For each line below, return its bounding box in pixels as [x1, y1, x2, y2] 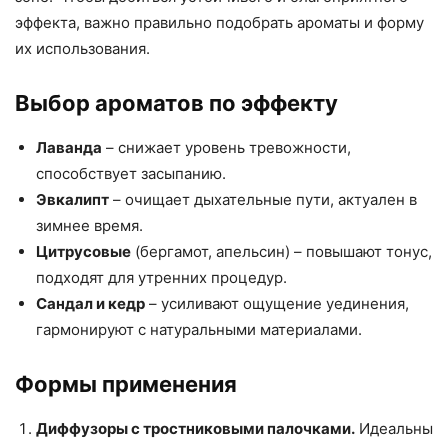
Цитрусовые [36, 242, 131, 262]
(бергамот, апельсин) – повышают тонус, [131, 242, 432, 262]
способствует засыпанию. [36, 164, 226, 184]
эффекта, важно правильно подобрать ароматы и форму [15, 13, 424, 33]
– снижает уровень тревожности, [102, 138, 351, 158]
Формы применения [15, 371, 237, 398]
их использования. [15, 39, 150, 59]
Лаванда [36, 138, 102, 158]
